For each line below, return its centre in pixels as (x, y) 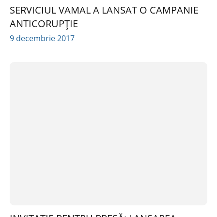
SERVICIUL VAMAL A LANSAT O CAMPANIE (104, 10)
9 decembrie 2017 (42, 38)
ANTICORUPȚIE (44, 23)
